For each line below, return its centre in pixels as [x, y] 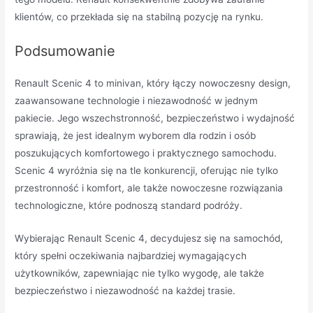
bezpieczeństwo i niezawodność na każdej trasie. [125, 291]
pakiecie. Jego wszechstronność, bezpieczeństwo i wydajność [155, 118]
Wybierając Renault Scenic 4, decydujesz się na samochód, [149, 239]
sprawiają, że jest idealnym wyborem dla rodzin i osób [136, 136]
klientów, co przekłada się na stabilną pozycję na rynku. [139, 17]
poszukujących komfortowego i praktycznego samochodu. [146, 153]
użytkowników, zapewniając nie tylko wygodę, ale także [140, 274]
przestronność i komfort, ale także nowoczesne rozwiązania [149, 188]
